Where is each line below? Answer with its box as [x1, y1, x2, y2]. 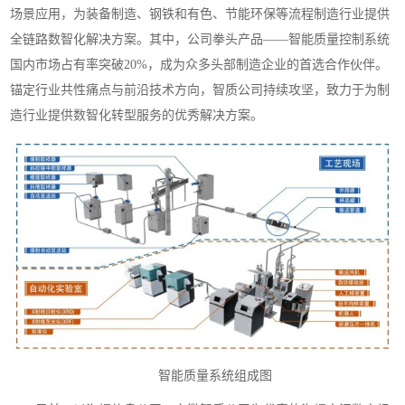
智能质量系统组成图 [158, 368, 272, 382]
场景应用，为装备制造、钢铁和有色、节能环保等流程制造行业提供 [10, 7, 391, 22]
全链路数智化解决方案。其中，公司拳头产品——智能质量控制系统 [10, 33, 391, 47]
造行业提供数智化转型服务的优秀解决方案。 [10, 108, 264, 123]
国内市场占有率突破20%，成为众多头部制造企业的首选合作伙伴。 [10, 58, 389, 72]
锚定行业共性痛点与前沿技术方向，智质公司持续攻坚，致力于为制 [10, 83, 391, 98]
